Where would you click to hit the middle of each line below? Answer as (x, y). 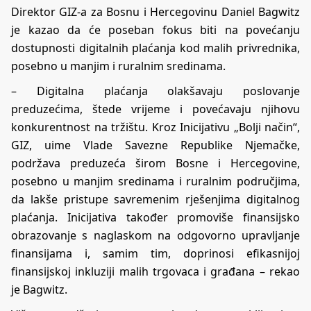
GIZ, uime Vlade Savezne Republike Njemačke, (155, 145)
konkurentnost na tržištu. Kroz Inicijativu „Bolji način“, (155, 127)
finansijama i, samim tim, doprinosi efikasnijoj (155, 254)
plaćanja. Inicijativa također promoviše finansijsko (155, 218)
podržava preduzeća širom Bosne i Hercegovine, (155, 163)
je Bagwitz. (39, 290)
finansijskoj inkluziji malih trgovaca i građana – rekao (155, 272)
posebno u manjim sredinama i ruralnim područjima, (155, 182)
